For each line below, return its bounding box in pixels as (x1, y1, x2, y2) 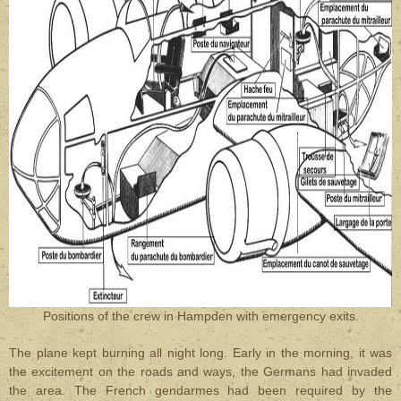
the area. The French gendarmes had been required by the (9, 383, 392, 397)
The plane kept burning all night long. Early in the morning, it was (9, 346, 392, 360)
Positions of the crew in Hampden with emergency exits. (42, 309, 359, 323)
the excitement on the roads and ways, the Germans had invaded (9, 364, 392, 379)
